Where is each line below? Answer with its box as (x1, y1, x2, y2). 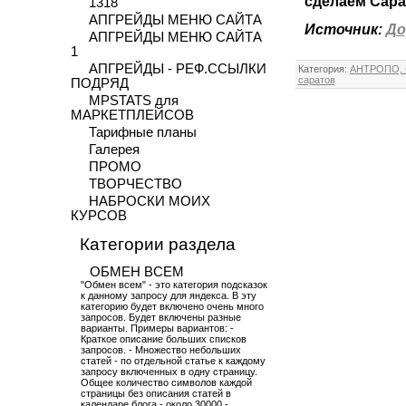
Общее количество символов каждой (80, 377, 252, 388)
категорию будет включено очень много (80, 301, 264, 312)
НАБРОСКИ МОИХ (88, 194, 210, 208)
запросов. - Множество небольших (80, 344, 241, 355)
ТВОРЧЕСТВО (88, 177, 182, 191)
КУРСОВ (70, 208, 127, 223)
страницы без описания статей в (80, 388, 231, 399)
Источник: (304, 22, 386, 38)
